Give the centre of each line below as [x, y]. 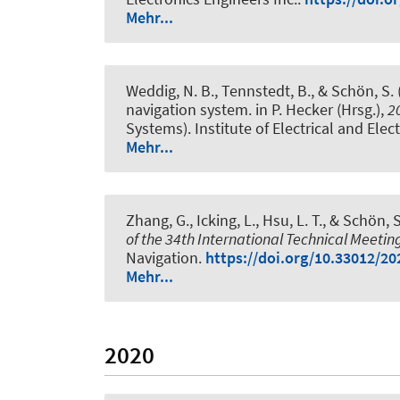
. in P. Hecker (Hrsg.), [318, 110]
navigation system [187, 110]
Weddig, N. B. [170, 91]
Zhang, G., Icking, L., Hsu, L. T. [224, 221]
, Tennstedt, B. [262, 91]
